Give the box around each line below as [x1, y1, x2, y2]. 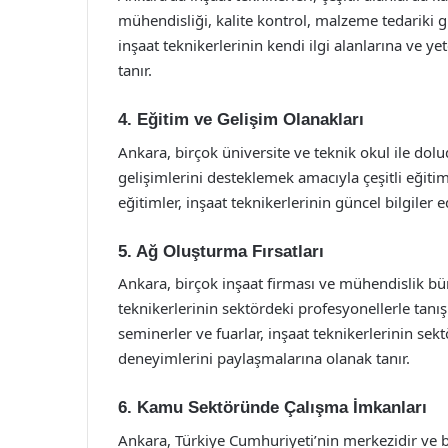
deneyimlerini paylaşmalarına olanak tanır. [118, 348, 410, 368]
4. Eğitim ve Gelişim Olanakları [118, 110, 364, 129]
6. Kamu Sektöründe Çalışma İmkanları [118, 398, 427, 417]
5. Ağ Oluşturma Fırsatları [118, 241, 324, 261]
